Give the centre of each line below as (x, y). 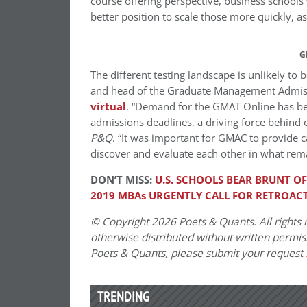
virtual (108, 107)
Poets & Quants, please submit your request (198, 253)
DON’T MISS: (123, 180)
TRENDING (123, 296)
